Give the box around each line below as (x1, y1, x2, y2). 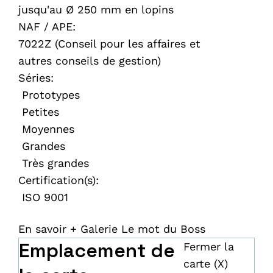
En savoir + (18, 222, 77, 235)
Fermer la (183, 240, 235, 253)
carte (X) (183, 257, 229, 270)
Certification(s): (18, 174, 99, 186)
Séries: (18, 71, 54, 84)
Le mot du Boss (121, 222, 205, 235)
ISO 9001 (18, 191, 68, 204)
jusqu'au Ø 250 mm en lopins (18, 3, 174, 16)
